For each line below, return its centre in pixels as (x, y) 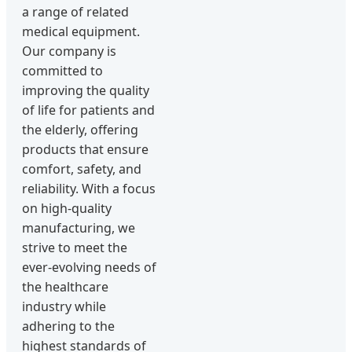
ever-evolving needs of (89, 267)
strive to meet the (75, 247)
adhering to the (68, 326)
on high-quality (67, 208)
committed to (62, 71)
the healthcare (65, 287)
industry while (64, 306)
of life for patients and (88, 110)
